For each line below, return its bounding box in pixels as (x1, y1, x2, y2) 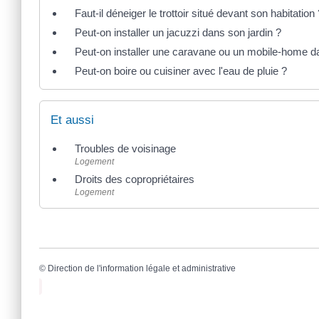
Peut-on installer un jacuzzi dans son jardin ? (75, 26, 281, 39)
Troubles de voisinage (75, 142, 176, 155)
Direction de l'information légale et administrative (48, 263, 236, 273)
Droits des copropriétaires (75, 172, 194, 185)
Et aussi (51, 113, 94, 127)
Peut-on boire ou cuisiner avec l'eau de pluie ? (75, 65, 287, 78)
